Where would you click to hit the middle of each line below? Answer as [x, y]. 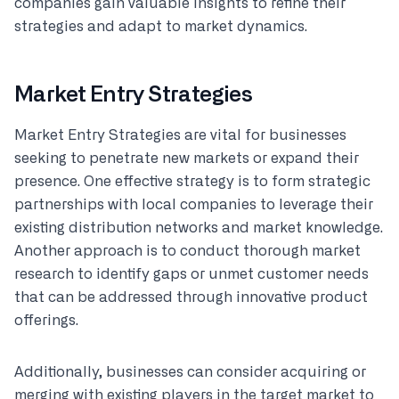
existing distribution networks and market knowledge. [199, 228]
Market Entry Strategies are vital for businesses [180, 135]
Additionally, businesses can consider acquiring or [190, 372]
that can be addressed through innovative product [191, 297]
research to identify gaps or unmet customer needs [191, 274]
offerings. [46, 321]
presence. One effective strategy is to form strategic [192, 182]
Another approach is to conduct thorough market [187, 251]
